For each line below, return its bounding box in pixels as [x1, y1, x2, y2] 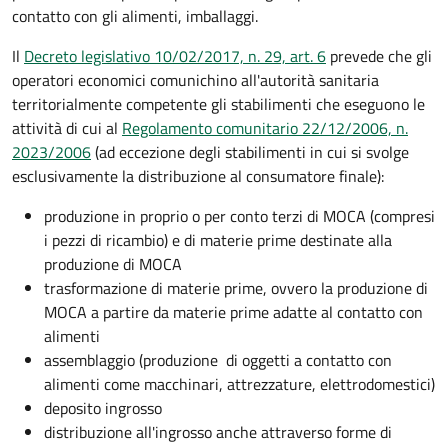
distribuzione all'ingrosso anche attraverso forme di [44, 420, 392, 445]
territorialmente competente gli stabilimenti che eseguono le [12, 92, 425, 117]
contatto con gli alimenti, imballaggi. [12, 4, 258, 29]
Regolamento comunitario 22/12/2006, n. [122, 116, 408, 141]
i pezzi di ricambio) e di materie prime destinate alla [44, 228, 392, 253]
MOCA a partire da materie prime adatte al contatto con [44, 300, 423, 325]
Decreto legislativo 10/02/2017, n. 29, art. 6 [24, 44, 326, 69]
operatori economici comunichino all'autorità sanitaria [12, 68, 379, 93]
